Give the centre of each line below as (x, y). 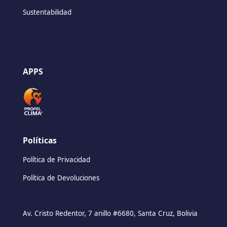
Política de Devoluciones (61, 178)
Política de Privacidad (56, 159)
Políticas (40, 140)
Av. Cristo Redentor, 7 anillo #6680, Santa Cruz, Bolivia (110, 213)
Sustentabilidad (47, 12)
